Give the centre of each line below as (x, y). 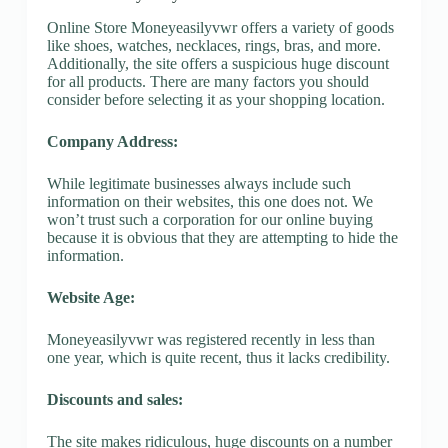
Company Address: (112, 141)
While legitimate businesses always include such (198, 183)
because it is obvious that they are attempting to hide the (222, 237)
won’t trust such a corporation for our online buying (209, 219)
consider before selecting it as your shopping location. (215, 99)
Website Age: (90, 297)
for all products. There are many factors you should (207, 81)
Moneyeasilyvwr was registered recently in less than (210, 339)
